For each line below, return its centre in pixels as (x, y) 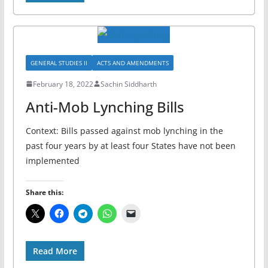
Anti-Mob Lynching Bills (105, 106)
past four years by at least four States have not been (130, 145)
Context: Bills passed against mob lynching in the (124, 130)
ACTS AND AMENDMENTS (133, 63)
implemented (52, 160)
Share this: (44, 192)
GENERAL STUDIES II (59, 63)
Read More (55, 251)
